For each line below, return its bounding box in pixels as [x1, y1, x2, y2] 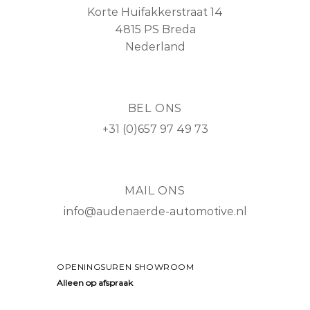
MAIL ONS [125, 183, 185, 197]
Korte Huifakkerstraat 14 [87, 6, 223, 19]
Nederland [125, 40, 185, 53]
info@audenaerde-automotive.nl [63, 204, 247, 218]
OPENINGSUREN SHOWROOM [57, 262, 194, 273]
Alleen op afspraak [57, 277, 133, 289]
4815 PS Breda [114, 23, 196, 36]
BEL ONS [127, 101, 183, 115]
